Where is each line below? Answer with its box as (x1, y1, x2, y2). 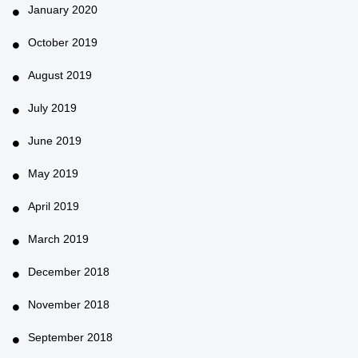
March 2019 (28, 232, 89, 245)
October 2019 (28, 35, 97, 49)
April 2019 (28, 199, 79, 213)
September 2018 (28, 330, 113, 344)
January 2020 (28, 2, 97, 16)
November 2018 (28, 297, 109, 311)
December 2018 (28, 265, 109, 278)
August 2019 (28, 68, 92, 82)
